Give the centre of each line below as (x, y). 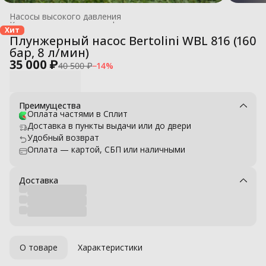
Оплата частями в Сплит (77, 113)
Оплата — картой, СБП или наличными (106, 149)
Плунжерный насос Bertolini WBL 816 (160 (133, 40)
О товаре (39, 247)
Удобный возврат (63, 137)
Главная (26, 33)
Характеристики (110, 247)
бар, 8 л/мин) (49, 52)
